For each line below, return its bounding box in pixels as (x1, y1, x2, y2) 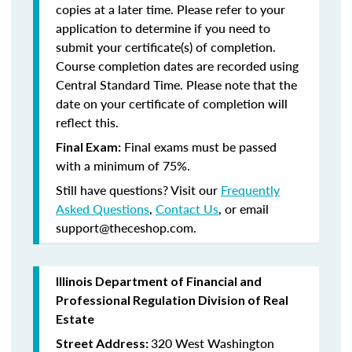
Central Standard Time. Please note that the (56, 75, 297, 93)
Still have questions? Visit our (56, 181, 221, 199)
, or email (218, 200, 269, 218)
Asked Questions (56, 200, 149, 218)
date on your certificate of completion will (56, 94, 288, 112)
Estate (56, 311, 94, 326)
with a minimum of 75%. (56, 156, 190, 174)
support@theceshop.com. (56, 218, 196, 236)
